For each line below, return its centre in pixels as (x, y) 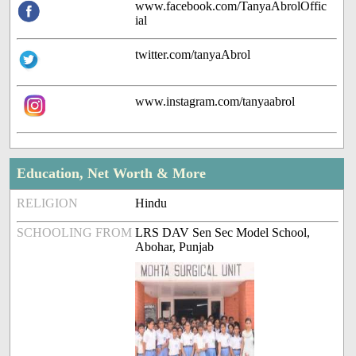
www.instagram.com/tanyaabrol (215, 101)
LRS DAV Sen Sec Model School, (223, 232)
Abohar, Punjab (175, 246)
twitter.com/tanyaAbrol (193, 54)
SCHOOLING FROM (75, 232)
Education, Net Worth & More (112, 173)
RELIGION (48, 203)
